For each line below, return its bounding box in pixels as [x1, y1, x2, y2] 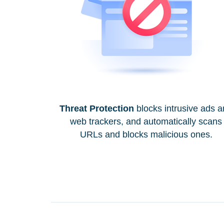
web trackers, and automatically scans [70, 116, 222, 126]
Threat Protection [59, 103, 134, 113]
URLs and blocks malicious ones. [79, 129, 212, 139]
